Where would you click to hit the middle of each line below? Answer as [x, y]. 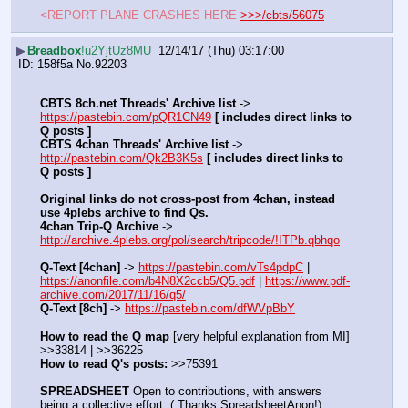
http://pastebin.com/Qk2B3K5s [122, 158]
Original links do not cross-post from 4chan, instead [188, 199]
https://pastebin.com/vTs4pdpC [221, 268]
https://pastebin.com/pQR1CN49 [126, 117]
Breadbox [54, 50]
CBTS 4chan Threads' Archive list [134, 145]
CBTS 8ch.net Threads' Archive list [138, 104]
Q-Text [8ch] [73, 309]
